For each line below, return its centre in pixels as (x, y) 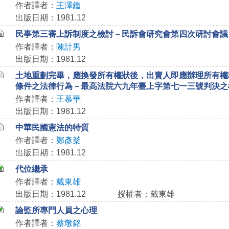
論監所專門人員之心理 (56, 210)
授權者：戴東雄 (146, 194)
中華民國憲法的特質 (52, 128)
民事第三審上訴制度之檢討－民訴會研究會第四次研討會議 (121, 34)
